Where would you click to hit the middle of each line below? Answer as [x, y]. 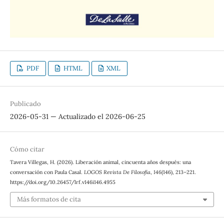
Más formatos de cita [49, 199]
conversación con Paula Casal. [47, 172]
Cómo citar [27, 149]
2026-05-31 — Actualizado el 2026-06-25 [77, 116]
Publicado [25, 103]
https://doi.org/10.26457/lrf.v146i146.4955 [62, 182]
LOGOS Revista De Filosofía [117, 172]
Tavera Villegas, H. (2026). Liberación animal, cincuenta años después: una [100, 162]
